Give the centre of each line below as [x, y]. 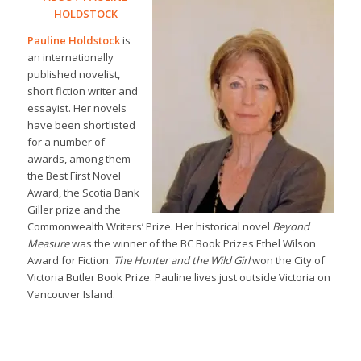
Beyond [290, 226]
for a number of [66, 141]
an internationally [70, 57]
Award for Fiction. [70, 260]
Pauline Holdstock [73, 40]
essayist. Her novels [77, 108]
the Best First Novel [74, 175]
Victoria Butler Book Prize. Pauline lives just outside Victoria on [178, 277]
